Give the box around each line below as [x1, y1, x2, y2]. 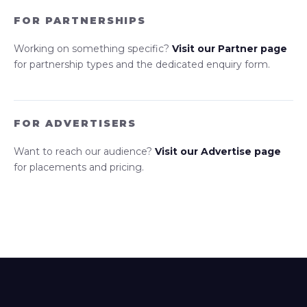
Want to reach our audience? [14, 145, 155, 158]
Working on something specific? [14, 42, 172, 55]
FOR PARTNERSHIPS [14, 14, 147, 27]
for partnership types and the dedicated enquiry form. [14, 58, 270, 71]
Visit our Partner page [172, 42, 287, 55]
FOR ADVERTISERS [14, 117, 137, 130]
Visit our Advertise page [155, 145, 281, 158]
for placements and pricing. [14, 161, 144, 173]
